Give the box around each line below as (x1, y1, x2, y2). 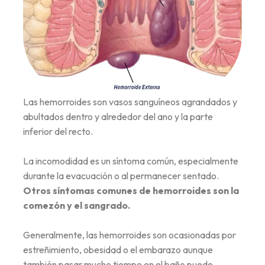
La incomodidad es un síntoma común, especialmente (23, 155, 238, 167)
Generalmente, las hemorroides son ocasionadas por (23, 229, 236, 241)
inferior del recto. (23, 125, 93, 138)
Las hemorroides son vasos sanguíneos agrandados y (23, 96, 237, 108)
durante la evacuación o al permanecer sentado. (23, 170, 219, 182)
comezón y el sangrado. (23, 199, 130, 212)
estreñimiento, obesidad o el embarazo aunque (23, 244, 213, 256)
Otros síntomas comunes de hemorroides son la (23, 185, 239, 197)
